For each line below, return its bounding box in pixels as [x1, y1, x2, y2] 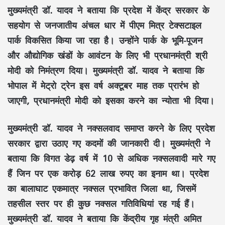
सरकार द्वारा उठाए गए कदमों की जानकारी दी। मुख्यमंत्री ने [8, 133, 210, 153]
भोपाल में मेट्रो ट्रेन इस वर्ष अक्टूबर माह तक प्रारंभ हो [8, 75, 199, 95]
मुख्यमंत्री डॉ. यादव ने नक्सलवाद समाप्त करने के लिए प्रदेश [8, 118, 215, 138]
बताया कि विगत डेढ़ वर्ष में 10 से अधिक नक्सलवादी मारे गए [8, 148, 215, 168]
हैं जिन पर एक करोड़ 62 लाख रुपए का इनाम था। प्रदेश [8, 163, 209, 183]
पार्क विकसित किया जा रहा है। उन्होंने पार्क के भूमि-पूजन [8, 30, 202, 50]
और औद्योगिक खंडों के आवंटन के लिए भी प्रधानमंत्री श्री [8, 45, 207, 65]
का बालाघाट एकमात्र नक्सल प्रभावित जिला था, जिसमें [8, 178, 196, 198]
